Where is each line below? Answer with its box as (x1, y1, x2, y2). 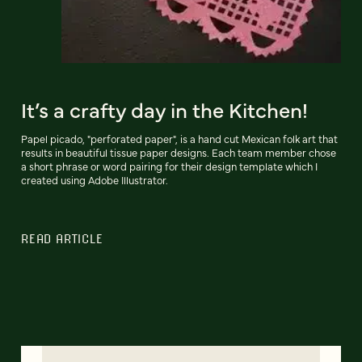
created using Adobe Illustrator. (21, 173, 168, 187)
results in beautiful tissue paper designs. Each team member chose (21, 145, 336, 159)
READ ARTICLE (21, 231, 103, 246)
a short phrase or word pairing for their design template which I (21, 159, 318, 173)
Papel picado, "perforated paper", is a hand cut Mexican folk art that (21, 132, 338, 145)
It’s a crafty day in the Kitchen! (21, 95, 308, 124)
